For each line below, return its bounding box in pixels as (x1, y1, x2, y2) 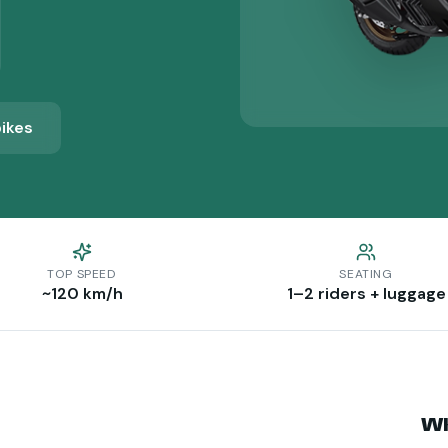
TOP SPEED (47, 266, 117, 282)
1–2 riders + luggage (286, 283, 446, 304)
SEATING (339, 266, 393, 282)
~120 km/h (41, 283, 123, 304)
